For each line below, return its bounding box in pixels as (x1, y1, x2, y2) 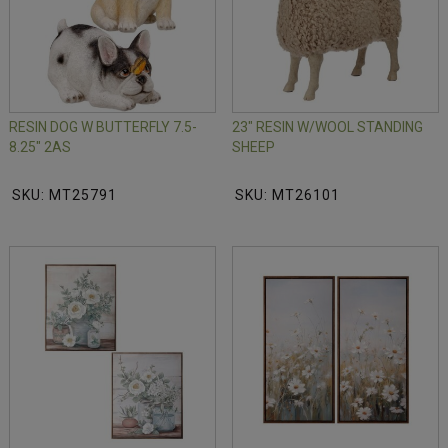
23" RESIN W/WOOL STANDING (232, 119, 423, 136)
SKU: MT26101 (235, 187, 340, 204)
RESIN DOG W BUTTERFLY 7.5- (9, 119, 197, 136)
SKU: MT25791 (12, 187, 117, 204)
